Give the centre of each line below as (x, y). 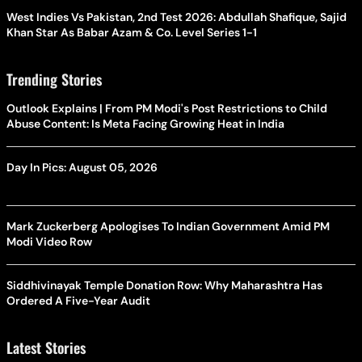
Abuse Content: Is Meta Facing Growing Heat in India (145, 124)
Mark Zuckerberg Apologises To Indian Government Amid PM (168, 227)
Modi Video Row (49, 242)
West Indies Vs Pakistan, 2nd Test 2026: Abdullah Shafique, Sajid (177, 17)
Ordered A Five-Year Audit (79, 301)
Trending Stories (54, 80)
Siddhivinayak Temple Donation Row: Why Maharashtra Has (164, 286)
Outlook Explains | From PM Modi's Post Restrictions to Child (167, 109)
